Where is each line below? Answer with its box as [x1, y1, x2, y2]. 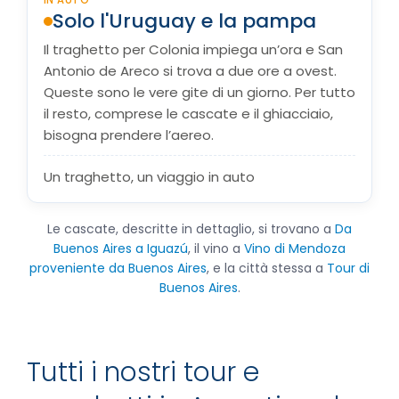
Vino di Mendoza [244, 240, 346, 257]
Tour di [327, 259, 370, 277]
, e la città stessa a [207, 259, 327, 277]
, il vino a [188, 240, 244, 257]
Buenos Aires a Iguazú [53, 240, 188, 257]
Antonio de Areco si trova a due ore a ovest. [44, 61, 337, 80]
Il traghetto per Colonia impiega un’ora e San [44, 40, 343, 59]
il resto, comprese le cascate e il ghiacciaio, [44, 104, 333, 123]
